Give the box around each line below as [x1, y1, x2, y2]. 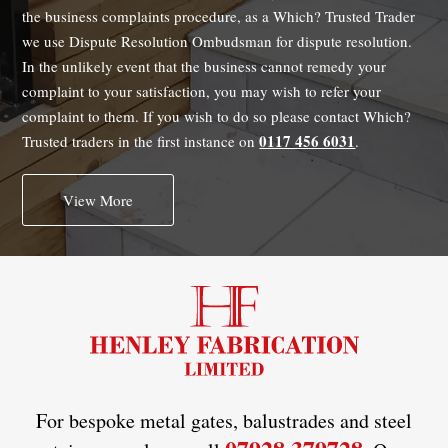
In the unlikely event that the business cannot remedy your [22, 56, 387, 77]
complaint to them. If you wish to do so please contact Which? [22, 106, 412, 127]
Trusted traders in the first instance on [22, 131, 260, 152]
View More [63, 190, 134, 211]
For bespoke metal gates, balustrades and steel [36, 407, 412, 435]
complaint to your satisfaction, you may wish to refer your [22, 81, 382, 102]
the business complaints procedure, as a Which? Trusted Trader [22, 6, 416, 27]
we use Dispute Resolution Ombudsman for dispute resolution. [22, 31, 413, 52]
